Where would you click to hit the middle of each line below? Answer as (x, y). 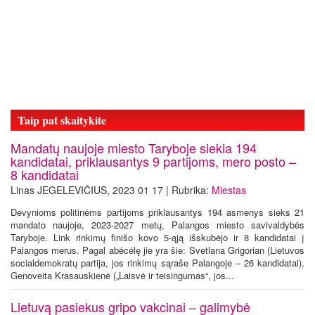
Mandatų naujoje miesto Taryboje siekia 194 (134, 148)
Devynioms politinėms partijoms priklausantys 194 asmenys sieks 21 (157, 212)
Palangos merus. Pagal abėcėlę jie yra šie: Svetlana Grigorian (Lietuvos (157, 250)
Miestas (229, 190)
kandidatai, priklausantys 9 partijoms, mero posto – (153, 161)
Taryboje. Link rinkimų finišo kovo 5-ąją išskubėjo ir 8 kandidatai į (157, 237)
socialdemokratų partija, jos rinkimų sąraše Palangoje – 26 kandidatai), (157, 263)
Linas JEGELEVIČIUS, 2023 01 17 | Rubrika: (111, 190)
